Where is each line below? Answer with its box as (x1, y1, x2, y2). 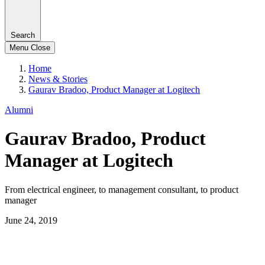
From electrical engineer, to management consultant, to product (5, 184, 238, 195)
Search (11, 30, 35, 40)
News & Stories (28, 73, 88, 84)
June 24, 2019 (5, 215, 57, 225)
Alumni (5, 104, 33, 115)
